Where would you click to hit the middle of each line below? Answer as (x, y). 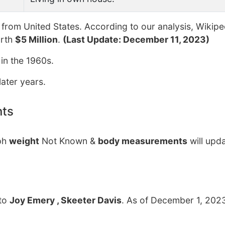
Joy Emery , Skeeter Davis (66, 200)
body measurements (143, 141)
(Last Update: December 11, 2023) (136, 39)
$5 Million (36, 39)
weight (24, 141)
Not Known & (69, 141)
